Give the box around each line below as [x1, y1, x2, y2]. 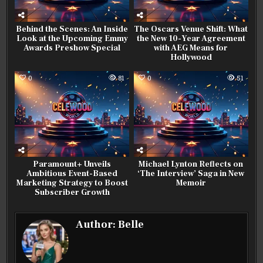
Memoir [176, 178, 206, 189]
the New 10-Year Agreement [136, 33, 245, 45]
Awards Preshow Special [23, 43, 121, 54]
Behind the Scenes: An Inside [16, 24, 129, 35]
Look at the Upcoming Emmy [16, 33, 128, 45]
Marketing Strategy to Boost [16, 178, 128, 189]
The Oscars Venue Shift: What [134, 24, 248, 35]
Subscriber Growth [34, 187, 110, 198]
